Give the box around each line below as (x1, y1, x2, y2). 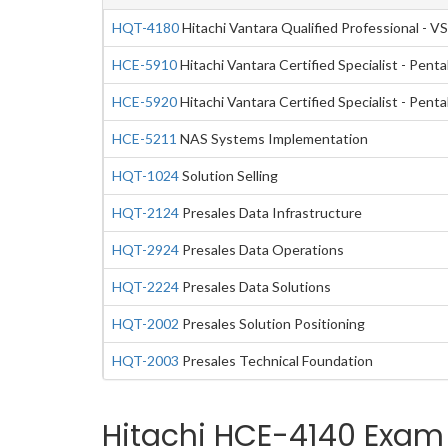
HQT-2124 (112, 204, 179, 221)
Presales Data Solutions (179, 278, 331, 295)
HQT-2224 (112, 278, 179, 295)
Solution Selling (179, 167, 278, 184)
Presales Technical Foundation (179, 352, 373, 369)
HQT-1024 (112, 167, 179, 184)
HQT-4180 (112, 19, 179, 36)
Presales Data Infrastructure (179, 204, 362, 221)
